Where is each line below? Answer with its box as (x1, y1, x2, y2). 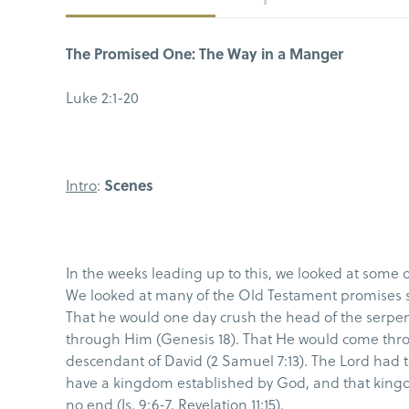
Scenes (104, 173, 153, 195)
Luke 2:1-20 (66, 86, 150, 108)
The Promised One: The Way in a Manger (66, 42, 343, 64)
